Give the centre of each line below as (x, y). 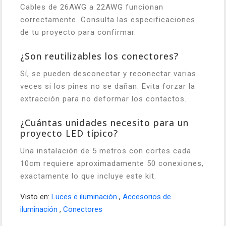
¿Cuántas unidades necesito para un (104, 123)
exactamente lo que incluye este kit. (88, 176)
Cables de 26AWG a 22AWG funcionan (92, 7)
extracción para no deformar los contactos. (103, 99)
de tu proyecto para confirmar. (78, 32)
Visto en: (36, 197)
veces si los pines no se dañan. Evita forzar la (108, 86)
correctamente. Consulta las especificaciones (108, 20)
